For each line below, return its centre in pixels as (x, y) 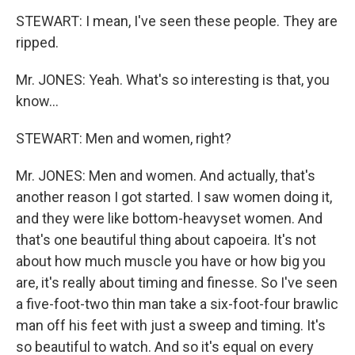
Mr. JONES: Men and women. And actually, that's (166, 176)
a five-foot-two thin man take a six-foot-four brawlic (177, 304)
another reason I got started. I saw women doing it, (174, 197)
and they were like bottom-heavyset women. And (169, 218)
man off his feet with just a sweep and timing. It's (171, 325)
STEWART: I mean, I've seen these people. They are (177, 21)
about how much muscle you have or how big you (171, 261)
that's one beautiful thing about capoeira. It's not (166, 240)
